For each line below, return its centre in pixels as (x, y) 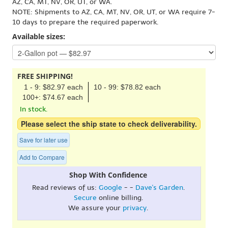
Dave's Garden (159, 187)
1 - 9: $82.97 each (53, 87)
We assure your (95, 208)
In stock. (34, 109)
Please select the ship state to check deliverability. (109, 123)
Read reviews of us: (65, 187)
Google (110, 187)
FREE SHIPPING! (45, 76)
